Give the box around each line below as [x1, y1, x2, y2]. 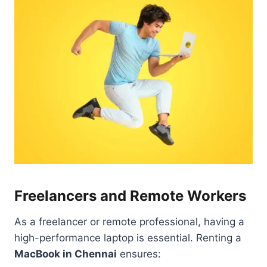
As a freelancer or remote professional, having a [14, 215, 244, 228]
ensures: [117, 247, 161, 260]
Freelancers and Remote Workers [14, 187, 246, 204]
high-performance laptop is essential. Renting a [14, 231, 241, 244]
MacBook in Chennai [14, 247, 117, 260]
